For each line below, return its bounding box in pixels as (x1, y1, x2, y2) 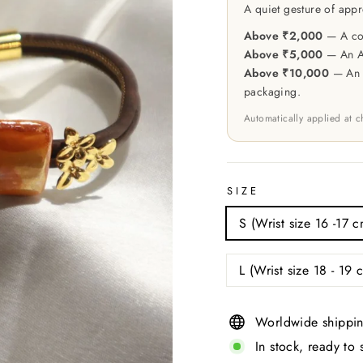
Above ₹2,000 (244, 28, 323, 44)
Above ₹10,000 (244, 65, 330, 81)
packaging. (244, 83, 301, 100)
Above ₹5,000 (244, 46, 323, 62)
